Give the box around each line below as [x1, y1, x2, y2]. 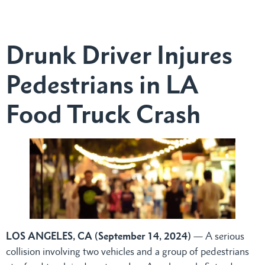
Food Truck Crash [6, 99, 201, 130]
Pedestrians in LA [6, 69, 198, 100]
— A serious [191, 230, 244, 243]
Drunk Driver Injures [6, 40, 232, 70]
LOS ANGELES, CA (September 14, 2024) [6, 230, 191, 243]
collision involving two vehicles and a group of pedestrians [6, 245, 249, 258]
